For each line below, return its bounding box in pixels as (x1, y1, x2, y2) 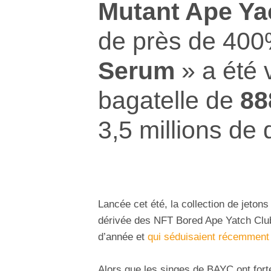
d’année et (98, 231, 148, 243)
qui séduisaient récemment (148, 231, 269, 243)
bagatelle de (98, 85, 240, 114)
